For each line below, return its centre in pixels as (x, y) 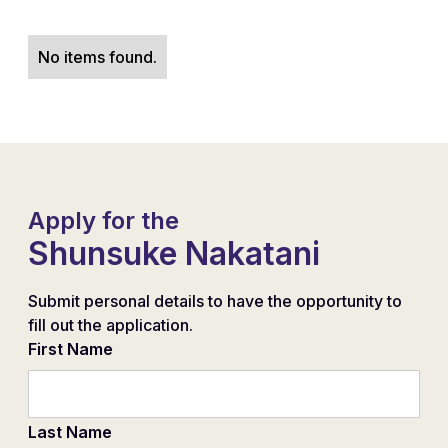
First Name (70, 349)
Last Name (70, 432)
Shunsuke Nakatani (174, 254)
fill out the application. (110, 325)
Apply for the (103, 221)
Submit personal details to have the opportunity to (215, 301)
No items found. (97, 57)
